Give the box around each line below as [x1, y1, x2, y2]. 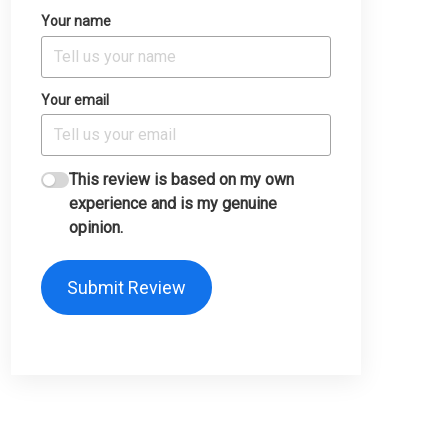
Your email [41, 91, 109, 108]
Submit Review [66, 276, 186, 298]
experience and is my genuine [69, 194, 277, 214]
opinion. [69, 218, 123, 238]
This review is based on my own [69, 170, 294, 190]
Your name [41, 13, 111, 30]
